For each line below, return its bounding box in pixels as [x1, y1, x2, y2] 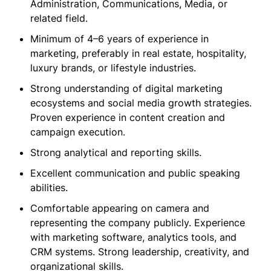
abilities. [30, 181, 68, 194]
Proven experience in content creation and [30, 111, 225, 123]
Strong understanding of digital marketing [30, 82, 223, 94]
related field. [30, 12, 88, 24]
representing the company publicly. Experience [30, 217, 245, 229]
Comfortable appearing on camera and [30, 202, 209, 214]
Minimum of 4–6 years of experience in [30, 33, 209, 45]
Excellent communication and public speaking [30, 167, 240, 179]
